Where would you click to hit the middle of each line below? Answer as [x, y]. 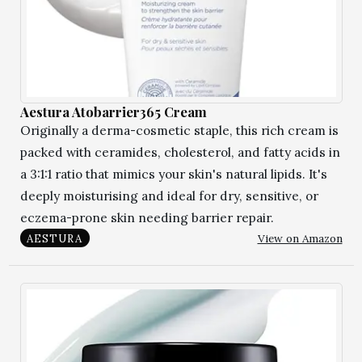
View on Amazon [300, 238]
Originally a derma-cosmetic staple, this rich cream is [179, 130]
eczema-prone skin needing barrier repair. [147, 217]
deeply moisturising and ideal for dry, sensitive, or [169, 196]
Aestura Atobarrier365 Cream [113, 111]
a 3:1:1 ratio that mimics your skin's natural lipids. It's [173, 174]
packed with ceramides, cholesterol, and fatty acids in [180, 152]
